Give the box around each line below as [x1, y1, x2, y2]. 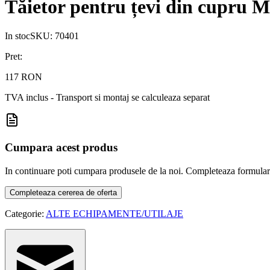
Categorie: [5, 208, 46, 219]
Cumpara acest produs [5, 140, 118, 154]
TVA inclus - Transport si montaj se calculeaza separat [5, 92, 210, 103]
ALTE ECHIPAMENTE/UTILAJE [46, 208, 183, 219]
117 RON [5, 72, 42, 83]
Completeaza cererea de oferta [10, 187, 117, 197]
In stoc [5, 31, 30, 42]
